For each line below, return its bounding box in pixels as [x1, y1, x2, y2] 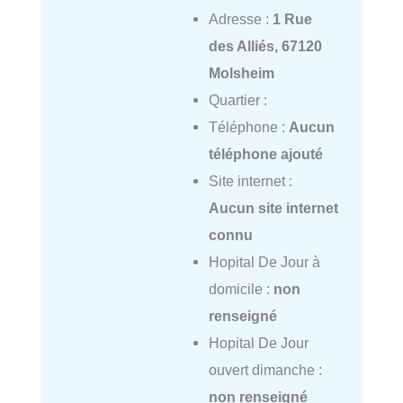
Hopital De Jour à [208, 254, 320, 270]
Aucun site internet [208, 200, 338, 216]
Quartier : [208, 92, 267, 108]
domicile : [208, 281, 273, 297]
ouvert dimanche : [208, 362, 322, 378]
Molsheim [208, 65, 274, 81]
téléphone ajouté [208, 146, 323, 162]
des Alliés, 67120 [208, 38, 322, 54]
